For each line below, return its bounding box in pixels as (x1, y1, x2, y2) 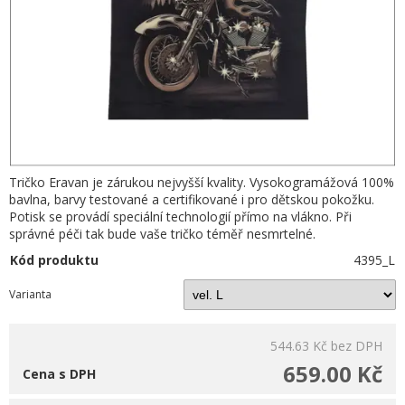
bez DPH (331, 336, 382, 354)
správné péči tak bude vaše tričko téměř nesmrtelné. (9, 224, 316, 242)
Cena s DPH (23, 364, 96, 382)
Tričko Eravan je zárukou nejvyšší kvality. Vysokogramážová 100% (9, 173, 394, 191)
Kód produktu (10, 250, 99, 268)
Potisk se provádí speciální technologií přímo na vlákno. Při (9, 207, 352, 225)
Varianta (9, 286, 52, 302)
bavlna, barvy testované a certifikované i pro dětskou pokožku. (9, 190, 374, 208)
